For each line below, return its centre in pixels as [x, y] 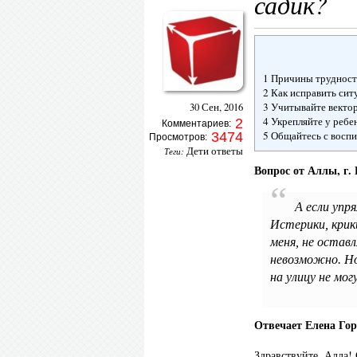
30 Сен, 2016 [216, 107]
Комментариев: [198, 124]
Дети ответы [215, 151]
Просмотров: [178, 137]
